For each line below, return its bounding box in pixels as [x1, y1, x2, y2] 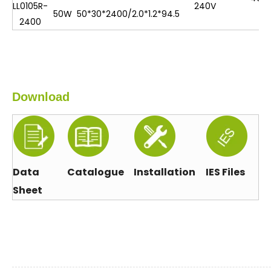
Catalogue [67, 165, 124, 179]
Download [12, 90, 70, 103]
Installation [134, 165, 195, 179]
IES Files [206, 165, 245, 179]
